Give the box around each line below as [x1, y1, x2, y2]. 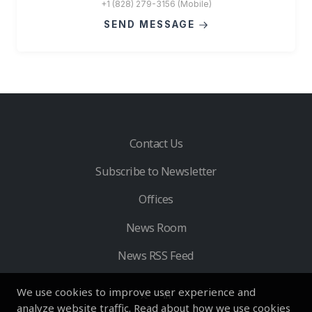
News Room [125, 219, 187, 235]
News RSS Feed [118, 247, 194, 263]
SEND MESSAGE [104, 19, 198, 30]
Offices [139, 192, 173, 208]
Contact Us [129, 136, 183, 152]
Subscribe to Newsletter [95, 164, 217, 180]
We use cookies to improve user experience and [17, 285, 256, 299]
